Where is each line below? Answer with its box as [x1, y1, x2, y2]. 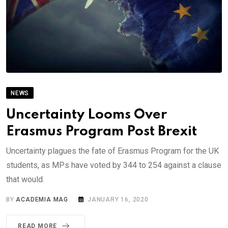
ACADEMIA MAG [16, 196, 69, 204]
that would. [6, 175, 44, 185]
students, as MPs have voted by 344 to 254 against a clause [6, 160, 221, 170]
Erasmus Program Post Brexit [6, 125, 197, 139]
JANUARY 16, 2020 [88, 196, 149, 204]
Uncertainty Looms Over [6, 108, 167, 122]
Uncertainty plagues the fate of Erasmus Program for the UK [6, 146, 219, 156]
